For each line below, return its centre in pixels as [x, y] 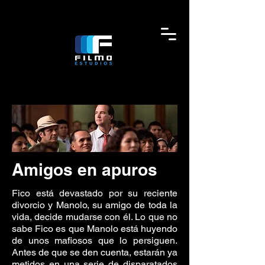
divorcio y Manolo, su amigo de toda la [95, 205]
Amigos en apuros [85, 169]
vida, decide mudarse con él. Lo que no [95, 217]
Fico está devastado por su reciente [95, 193]
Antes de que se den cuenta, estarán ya [95, 252]
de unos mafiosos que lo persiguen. [95, 240]
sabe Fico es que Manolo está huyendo [95, 229]
